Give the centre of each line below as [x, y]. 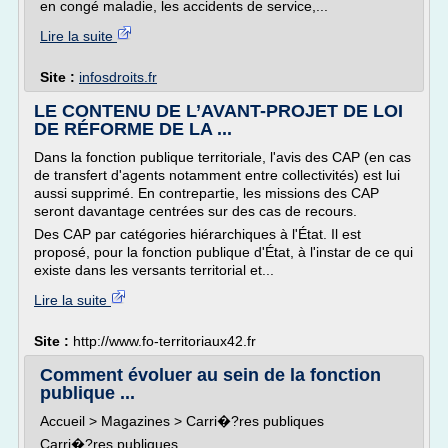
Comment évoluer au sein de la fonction [210, 375]
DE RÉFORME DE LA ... [133, 129]
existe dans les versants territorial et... [154, 270]
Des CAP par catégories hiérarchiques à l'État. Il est [197, 234]
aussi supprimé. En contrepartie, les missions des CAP [206, 193]
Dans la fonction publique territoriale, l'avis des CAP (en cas [222, 157]
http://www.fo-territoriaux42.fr [164, 341]
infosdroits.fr [118, 77]
